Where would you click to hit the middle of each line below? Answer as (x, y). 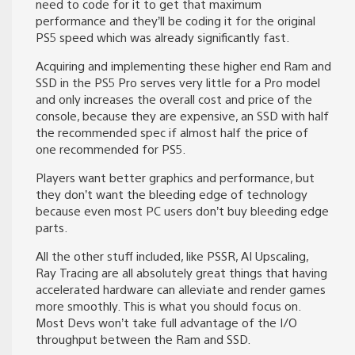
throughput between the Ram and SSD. (143, 339)
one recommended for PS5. (111, 149)
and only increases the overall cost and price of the (174, 99)
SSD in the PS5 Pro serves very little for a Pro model (178, 82)
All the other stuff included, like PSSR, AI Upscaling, (172, 256)
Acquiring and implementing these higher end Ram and (183, 66)
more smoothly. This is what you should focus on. (168, 306)
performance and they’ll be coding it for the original (176, 21)
